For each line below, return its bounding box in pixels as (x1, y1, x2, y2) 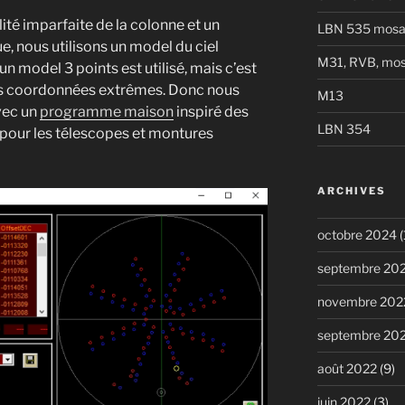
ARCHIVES (316, 184, 386, 197)
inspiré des (174, 102, 249, 120)
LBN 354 (316, 120, 371, 137)
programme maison (40, 102, 174, 120)
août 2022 (316, 360, 377, 376)
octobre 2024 (316, 226, 397, 242)
